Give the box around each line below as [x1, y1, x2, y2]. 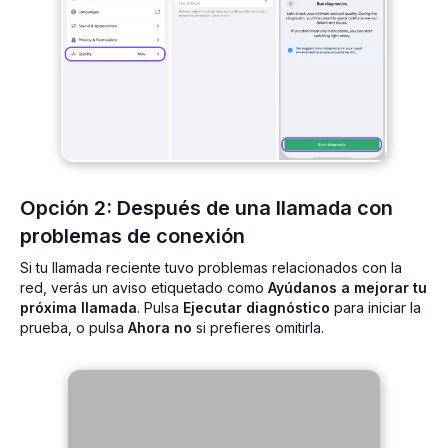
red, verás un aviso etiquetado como [20, 279, 268, 297]
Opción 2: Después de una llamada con [20, 196, 393, 221]
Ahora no [128, 319, 192, 337]
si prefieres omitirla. [192, 319, 324, 337]
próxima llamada [20, 299, 137, 317]
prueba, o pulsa [20, 319, 128, 337]
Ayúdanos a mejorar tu [268, 279, 427, 297]
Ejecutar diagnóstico [183, 299, 330, 317]
